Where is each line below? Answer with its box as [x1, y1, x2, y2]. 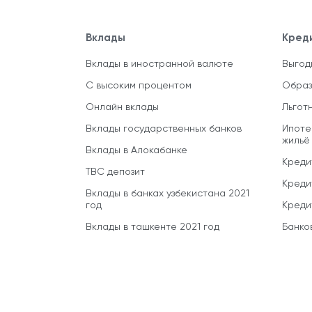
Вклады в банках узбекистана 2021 [86, 188, 249, 198]
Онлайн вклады [86, 102, 159, 112]
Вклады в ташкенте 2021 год [86, 221, 219, 232]
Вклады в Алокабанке [86, 145, 187, 155]
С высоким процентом [86, 80, 192, 91]
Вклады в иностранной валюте [86, 58, 233, 69]
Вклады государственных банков [86, 123, 242, 134]
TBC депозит [86, 166, 145, 177]
